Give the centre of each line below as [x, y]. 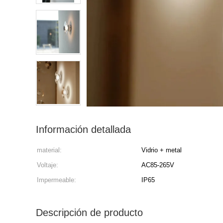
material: [49, 150]
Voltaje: [48, 165]
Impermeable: [56, 180]
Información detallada [83, 129]
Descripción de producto [89, 213]
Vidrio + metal [162, 150]
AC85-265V [158, 165]
